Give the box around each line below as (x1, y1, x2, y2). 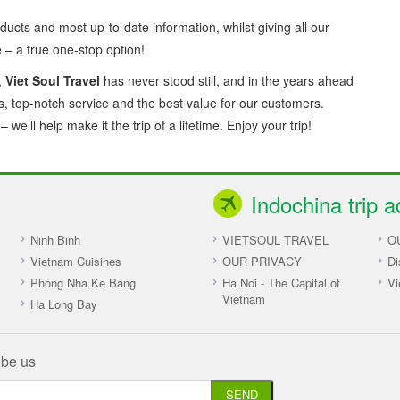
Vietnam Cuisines (29, 252, 121, 270)
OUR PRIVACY (222, 252, 302, 270)
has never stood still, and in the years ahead (100, 71, 354, 89)
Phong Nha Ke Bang (29, 273, 136, 291)
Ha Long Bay (29, 295, 97, 312)
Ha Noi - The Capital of (222, 273, 340, 291)
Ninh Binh (29, 230, 80, 248)
